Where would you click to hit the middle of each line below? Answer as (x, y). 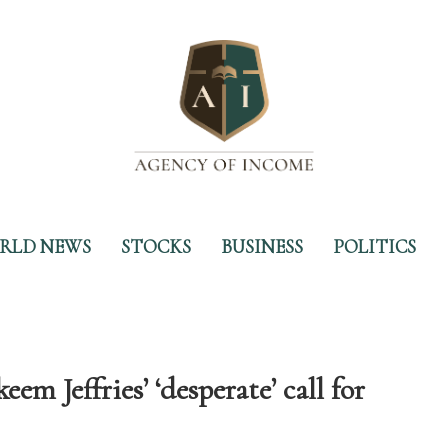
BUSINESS (262, 247)
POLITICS (374, 247)
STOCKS (156, 247)
